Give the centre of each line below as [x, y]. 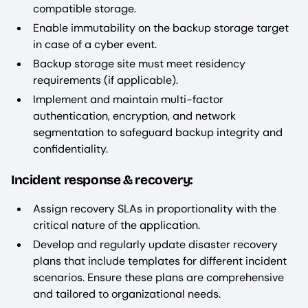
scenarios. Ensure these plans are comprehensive [158, 277]
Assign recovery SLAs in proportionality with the [155, 208]
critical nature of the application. [117, 225]
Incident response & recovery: [102, 179]
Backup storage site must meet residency [139, 63]
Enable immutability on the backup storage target [161, 27]
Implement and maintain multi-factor [128, 99]
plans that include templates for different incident [160, 261]
